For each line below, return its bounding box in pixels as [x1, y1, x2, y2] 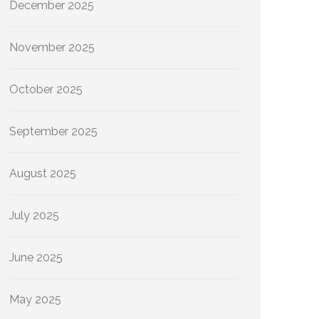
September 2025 [9, 125, 98, 138]
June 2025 [9, 251, 63, 264]
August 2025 [9, 167, 76, 180]
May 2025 [9, 293, 61, 306]
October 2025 [9, 83, 83, 96]
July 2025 [9, 209, 59, 222]
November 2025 [9, 41, 95, 54]
